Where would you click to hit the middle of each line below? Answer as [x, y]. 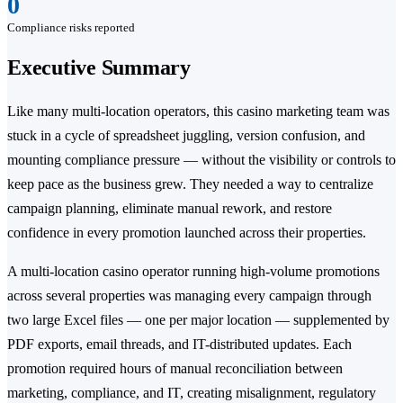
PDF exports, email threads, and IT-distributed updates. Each [179, 344]
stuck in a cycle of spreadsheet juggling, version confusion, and [186, 135]
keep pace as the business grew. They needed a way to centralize [190, 184]
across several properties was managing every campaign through [189, 295]
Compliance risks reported [71, 27]
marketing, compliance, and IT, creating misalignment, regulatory [192, 392]
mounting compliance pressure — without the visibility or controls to [201, 159]
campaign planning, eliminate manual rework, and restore [170, 208]
